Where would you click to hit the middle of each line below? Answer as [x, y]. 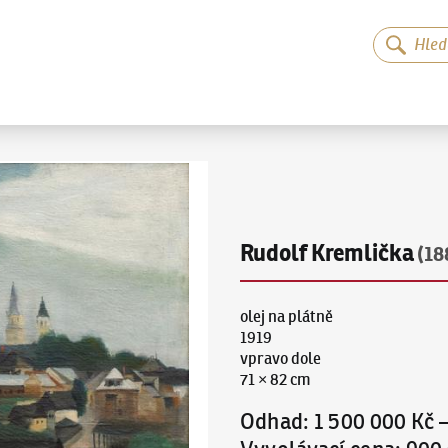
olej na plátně [286, 317]
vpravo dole [280, 359]
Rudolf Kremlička [326, 253]
